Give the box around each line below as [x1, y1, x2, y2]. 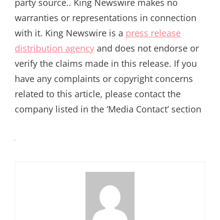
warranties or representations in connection [15, 11, 196, 24]
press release [126, 27, 181, 39]
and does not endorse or [94, 42, 199, 54]
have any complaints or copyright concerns [15, 72, 193, 84]
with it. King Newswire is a [15, 27, 126, 39]
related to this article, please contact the [15, 87, 181, 100]
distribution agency [15, 42, 94, 54]
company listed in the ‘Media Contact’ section [15, 103, 201, 115]
